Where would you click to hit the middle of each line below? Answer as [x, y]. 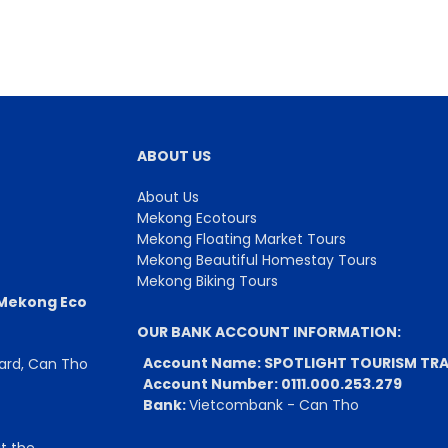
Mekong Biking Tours [207, 281]
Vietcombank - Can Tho [273, 405]
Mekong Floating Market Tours [241, 239]
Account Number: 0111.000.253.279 [269, 384]
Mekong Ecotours [196, 218]
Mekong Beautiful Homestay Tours [256, 260]
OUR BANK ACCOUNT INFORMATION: [268, 332]
